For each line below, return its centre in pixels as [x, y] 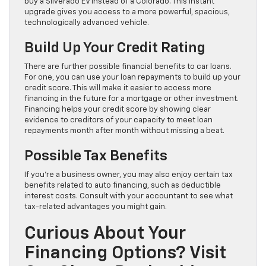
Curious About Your [105, 234]
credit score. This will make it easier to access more [118, 88]
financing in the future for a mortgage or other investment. [132, 99]
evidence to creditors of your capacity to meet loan [118, 121]
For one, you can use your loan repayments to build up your [132, 78]
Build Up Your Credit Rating [116, 48]
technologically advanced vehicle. [87, 23]
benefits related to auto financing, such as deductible [123, 186]
